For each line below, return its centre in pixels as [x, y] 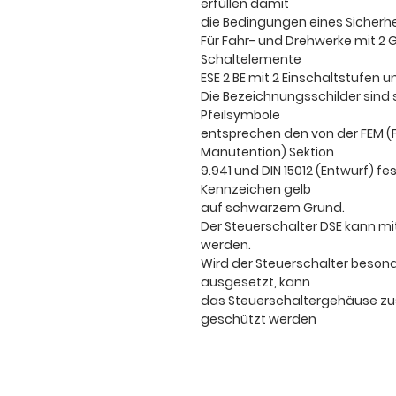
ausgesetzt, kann [255, 282]
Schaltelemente [251, 60]
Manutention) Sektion [267, 152]
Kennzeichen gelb [256, 190]
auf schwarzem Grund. [273, 208]
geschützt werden [259, 320]
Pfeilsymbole [240, 115]
